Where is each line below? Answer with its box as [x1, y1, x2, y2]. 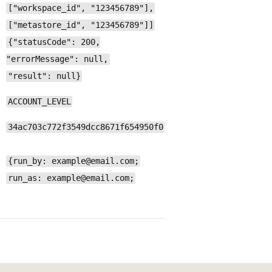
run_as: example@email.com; [7, 173, 134, 183]
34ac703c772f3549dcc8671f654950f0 [7, 122, 163, 132]
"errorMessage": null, [6, 54, 108, 64]
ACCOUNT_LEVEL [7, 97, 71, 107]
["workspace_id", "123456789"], [7, 3, 154, 13]
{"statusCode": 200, [7, 37, 100, 47]
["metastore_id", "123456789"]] [7, 20, 154, 30]
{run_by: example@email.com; [7, 156, 139, 166]
